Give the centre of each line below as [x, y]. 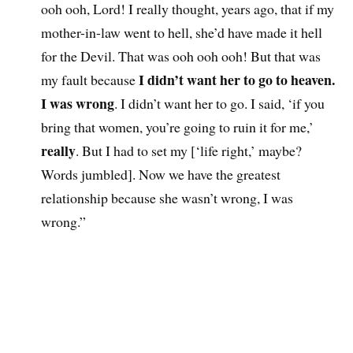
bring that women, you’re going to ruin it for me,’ [178, 127]
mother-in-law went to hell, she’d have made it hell [182, 33]
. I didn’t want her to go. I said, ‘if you [220, 104]
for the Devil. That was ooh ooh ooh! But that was [181, 56]
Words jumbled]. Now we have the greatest [161, 175]
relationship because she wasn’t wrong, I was [167, 198]
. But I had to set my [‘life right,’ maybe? [189, 151]
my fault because [90, 80]
